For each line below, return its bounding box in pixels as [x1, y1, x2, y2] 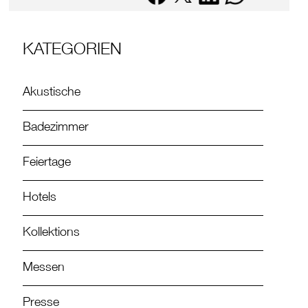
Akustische [23, 87, 81, 100]
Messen [23, 262, 65, 275]
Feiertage [23, 157, 71, 170]
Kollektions [23, 227, 80, 240]
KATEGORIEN [23, 43, 122, 60]
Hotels [23, 192, 57, 205]
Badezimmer [23, 122, 89, 135]
